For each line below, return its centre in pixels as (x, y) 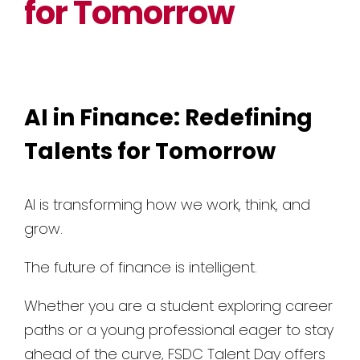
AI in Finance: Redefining (168, 117)
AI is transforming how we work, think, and (167, 204)
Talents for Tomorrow (150, 151)
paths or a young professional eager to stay (179, 329)
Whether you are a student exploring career (178, 305)
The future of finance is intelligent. (141, 267)
